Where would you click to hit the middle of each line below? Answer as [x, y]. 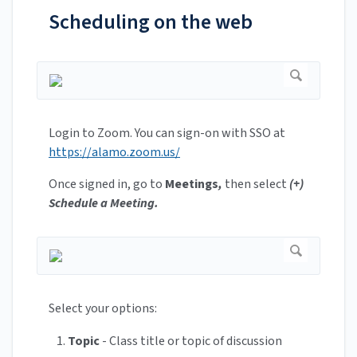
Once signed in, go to [107, 184]
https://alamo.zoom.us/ [114, 153]
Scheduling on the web [151, 22]
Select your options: [103, 309]
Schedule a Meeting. [104, 204]
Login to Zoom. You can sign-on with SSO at [167, 133]
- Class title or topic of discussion [191, 341]
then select [256, 184]
